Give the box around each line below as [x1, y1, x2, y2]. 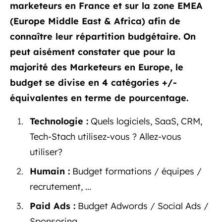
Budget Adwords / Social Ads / [75, 200, 209, 212]
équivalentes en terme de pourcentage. [10, 92, 191, 104]
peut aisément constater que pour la [10, 46, 175, 57]
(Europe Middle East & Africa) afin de [10, 15, 180, 27]
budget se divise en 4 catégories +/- [10, 76, 180, 88]
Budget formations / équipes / [70, 165, 202, 177]
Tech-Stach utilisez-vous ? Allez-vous [30, 130, 181, 142]
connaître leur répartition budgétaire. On [10, 30, 196, 42]
